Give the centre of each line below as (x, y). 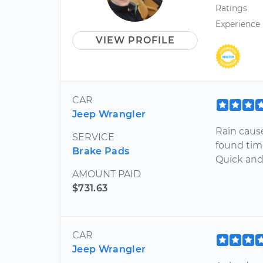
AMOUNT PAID (107, 174)
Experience (238, 24)
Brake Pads (101, 151)
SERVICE (93, 137)
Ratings (232, 8)
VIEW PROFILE (135, 40)
